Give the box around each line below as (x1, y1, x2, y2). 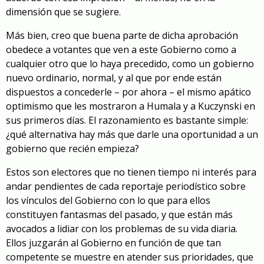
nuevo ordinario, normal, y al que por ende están (6, 71, 222, 84)
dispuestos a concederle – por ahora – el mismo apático (6, 85, 251, 98)
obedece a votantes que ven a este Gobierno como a (6, 42, 236, 56)
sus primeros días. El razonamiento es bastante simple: (6, 113, 248, 127)
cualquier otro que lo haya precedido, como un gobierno (6, 57, 254, 70)
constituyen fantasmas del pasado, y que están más (6, 207, 233, 221)
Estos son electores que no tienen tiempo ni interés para (6, 165, 256, 179)
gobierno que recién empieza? (6, 141, 141, 155)
